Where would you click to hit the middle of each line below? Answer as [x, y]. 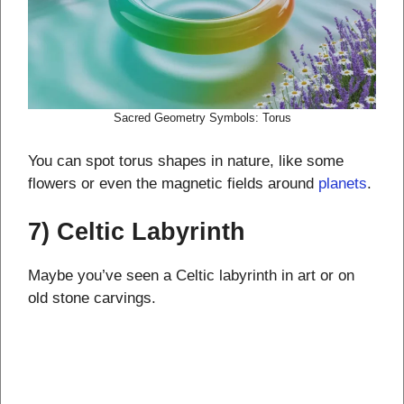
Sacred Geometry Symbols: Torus [202, 118]
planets [343, 183]
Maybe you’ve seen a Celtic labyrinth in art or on [191, 276]
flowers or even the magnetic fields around [173, 183]
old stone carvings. [92, 298]
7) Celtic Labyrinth [137, 232]
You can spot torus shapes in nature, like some [186, 161]
